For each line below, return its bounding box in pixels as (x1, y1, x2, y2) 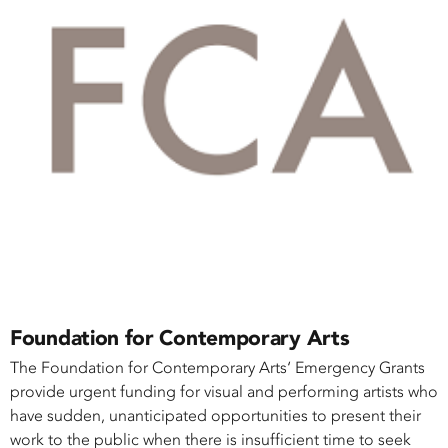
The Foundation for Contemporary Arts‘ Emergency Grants (10, 358, 425, 378)
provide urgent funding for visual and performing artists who (10, 382, 438, 402)
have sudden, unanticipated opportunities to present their (10, 406, 421, 426)
